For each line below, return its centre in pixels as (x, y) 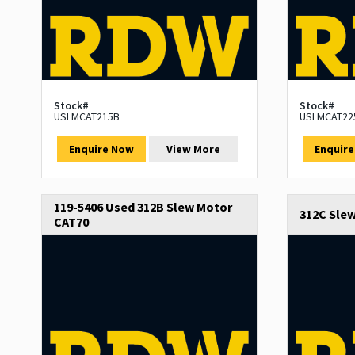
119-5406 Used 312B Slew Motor (143, 207)
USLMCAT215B (87, 117)
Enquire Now (101, 149)
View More (194, 149)
